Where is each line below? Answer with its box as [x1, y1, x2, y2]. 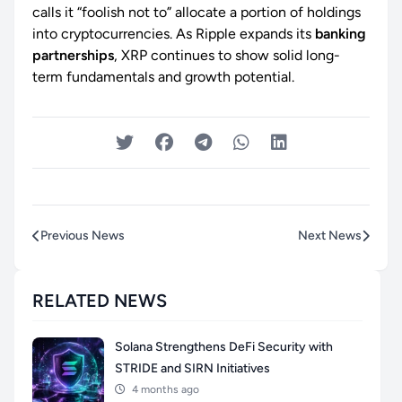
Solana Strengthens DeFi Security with [115, 339, 333, 355]
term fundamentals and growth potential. [32, 68, 294, 86]
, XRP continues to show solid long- [114, 47, 340, 65]
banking [315, 25, 366, 43]
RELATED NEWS [32, 290, 167, 312]
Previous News [40, 228, 125, 244]
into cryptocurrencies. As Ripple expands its [32, 25, 315, 43]
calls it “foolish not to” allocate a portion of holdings [32, 4, 361, 22]
